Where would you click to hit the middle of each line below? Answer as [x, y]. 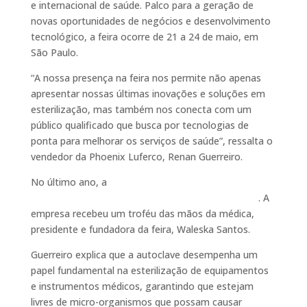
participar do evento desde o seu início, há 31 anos [144, 197]
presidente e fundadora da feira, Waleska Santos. [140, 229]
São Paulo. [54, 52]
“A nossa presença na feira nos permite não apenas [146, 77]
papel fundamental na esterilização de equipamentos [149, 270]
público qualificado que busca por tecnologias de [139, 125]
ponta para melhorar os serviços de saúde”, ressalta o [151, 140]
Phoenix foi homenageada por [177, 182]
